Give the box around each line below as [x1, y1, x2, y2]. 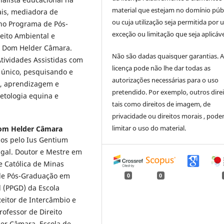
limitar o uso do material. [112, 123, 186, 133]
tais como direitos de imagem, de [112, 99, 211, 109]
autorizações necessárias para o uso [112, 75, 219, 85]
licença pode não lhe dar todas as [112, 63, 211, 73]
